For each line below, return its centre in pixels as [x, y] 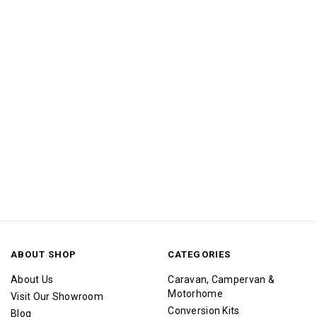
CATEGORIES [199, 254]
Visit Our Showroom [57, 296]
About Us [32, 279]
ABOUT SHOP [44, 254]
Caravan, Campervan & [221, 279]
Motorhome [195, 293]
